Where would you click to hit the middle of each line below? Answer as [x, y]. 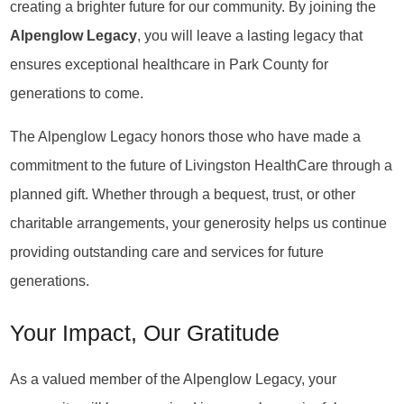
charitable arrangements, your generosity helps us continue [199, 223]
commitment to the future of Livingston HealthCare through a [202, 165]
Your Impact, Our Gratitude [145, 334]
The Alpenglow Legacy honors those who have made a [186, 137]
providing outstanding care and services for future [167, 252]
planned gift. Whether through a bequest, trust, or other [183, 194]
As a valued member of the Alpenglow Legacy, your [174, 378]
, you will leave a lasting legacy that [250, 35]
